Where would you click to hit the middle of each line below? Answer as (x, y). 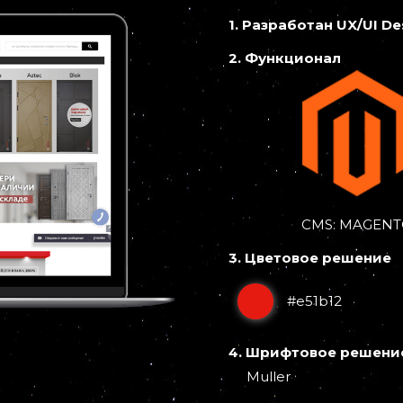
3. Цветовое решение (310, 258)
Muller (269, 376)
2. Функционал (285, 58)
